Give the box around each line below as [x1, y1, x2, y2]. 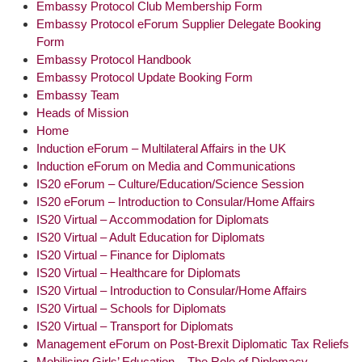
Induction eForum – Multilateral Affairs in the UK [36, 141, 286, 155]
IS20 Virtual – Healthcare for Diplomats [36, 265, 241, 280]
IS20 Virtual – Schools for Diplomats [36, 301, 226, 315]
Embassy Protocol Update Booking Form [36, 69, 253, 84]
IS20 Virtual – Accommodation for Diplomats [36, 212, 269, 226]
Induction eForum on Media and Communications [36, 158, 296, 173]
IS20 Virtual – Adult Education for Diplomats [36, 229, 265, 244]
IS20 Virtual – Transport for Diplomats [36, 318, 234, 333]
